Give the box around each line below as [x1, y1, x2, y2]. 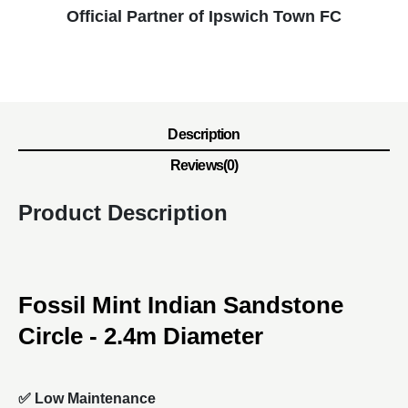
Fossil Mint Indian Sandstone [18, 291, 343, 319]
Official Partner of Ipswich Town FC [66, 6, 342, 25]
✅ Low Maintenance [18, 390, 156, 406]
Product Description [18, 199, 228, 225]
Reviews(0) [169, 157, 239, 173]
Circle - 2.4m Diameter [18, 321, 263, 350]
